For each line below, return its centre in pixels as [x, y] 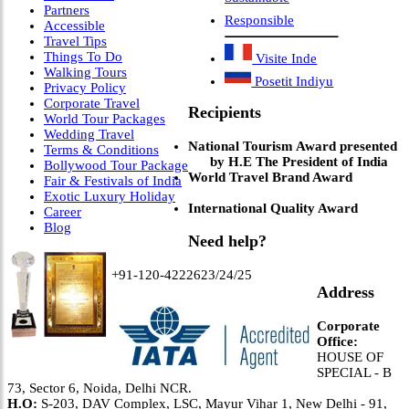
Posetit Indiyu [293, 82]
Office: [338, 341]
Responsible [259, 20]
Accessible [74, 25]
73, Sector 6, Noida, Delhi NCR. [100, 388]
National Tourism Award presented [293, 146]
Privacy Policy [85, 87]
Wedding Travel [89, 134]
